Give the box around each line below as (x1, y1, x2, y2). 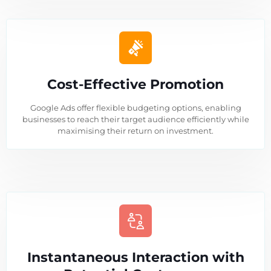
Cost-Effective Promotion (47, 76, 224, 93)
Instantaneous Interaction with (27, 249, 244, 266)
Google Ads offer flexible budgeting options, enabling (30, 103, 241, 113)
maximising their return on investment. (57, 126, 214, 136)
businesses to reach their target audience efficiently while (22, 114, 249, 125)
